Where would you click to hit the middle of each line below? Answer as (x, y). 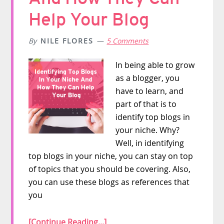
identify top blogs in (153, 117)
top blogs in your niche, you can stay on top (111, 156)
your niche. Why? (148, 130)
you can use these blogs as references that (109, 182)
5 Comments (128, 41)
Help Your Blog (89, 20)
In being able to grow (155, 65)
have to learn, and (150, 91)
